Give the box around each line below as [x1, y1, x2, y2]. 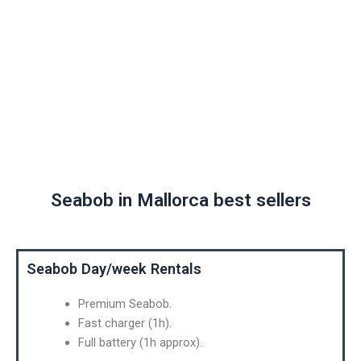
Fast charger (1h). [77, 315, 172, 330]
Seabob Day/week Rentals [27, 259, 201, 277]
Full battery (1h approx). [77, 334, 202, 350]
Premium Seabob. [77, 296, 172, 311]
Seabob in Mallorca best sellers [50, 189, 311, 211]
